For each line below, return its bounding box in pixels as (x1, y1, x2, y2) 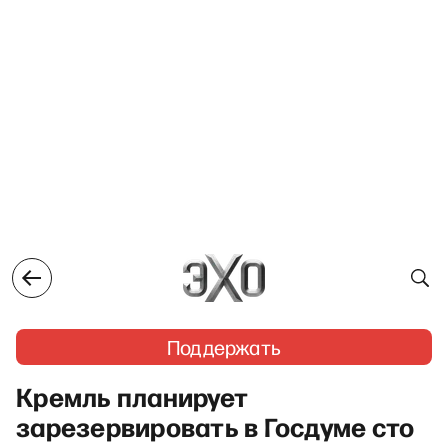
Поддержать (167, 334, 281, 360)
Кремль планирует (16, 378, 249, 414)
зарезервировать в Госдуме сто (16, 408, 415, 444)
